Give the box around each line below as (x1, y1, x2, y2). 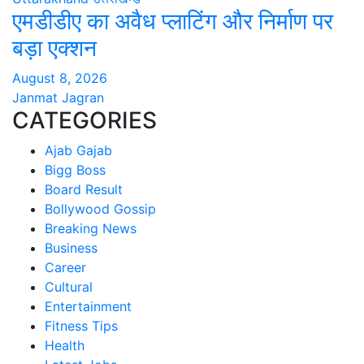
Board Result (45, 181, 123, 197)
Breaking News (45, 220, 136, 236)
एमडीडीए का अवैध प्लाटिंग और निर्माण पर (12, 7, 333, 35)
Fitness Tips (45, 318, 118, 334)
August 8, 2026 (12, 70, 107, 86)
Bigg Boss (45, 162, 106, 178)
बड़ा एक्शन (12, 34, 97, 62)
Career (45, 259, 86, 275)
